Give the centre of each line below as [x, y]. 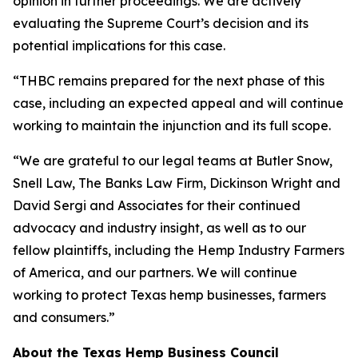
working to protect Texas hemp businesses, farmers [169, 295]
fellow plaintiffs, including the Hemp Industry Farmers [179, 250]
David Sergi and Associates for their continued [157, 205]
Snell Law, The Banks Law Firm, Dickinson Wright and [177, 183]
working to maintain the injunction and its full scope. [172, 125]
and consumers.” [64, 317]
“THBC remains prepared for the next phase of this [169, 81]
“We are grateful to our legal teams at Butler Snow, [173, 161]
